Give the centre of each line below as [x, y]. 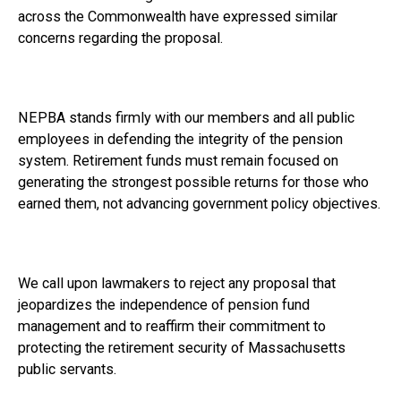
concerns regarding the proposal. [120, 38]
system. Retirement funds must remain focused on [178, 160]
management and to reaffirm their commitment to [171, 326]
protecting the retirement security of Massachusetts [181, 347]
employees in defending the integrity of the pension [180, 139]
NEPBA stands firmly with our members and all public [186, 117]
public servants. [67, 369]
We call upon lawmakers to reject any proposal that [176, 283]
